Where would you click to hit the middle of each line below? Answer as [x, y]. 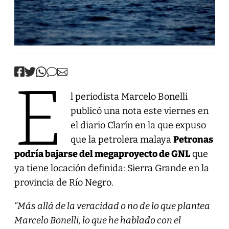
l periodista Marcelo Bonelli [129, 96]
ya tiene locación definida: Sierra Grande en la [111, 168]
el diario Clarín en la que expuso [138, 125]
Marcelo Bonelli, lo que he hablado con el [97, 220]
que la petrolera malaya [122, 139]
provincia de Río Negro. [64, 182]
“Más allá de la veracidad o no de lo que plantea [112, 206]
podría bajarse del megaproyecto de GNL [102, 154]
